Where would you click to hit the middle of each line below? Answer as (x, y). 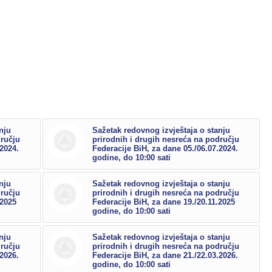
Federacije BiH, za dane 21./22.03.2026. (165, 256)
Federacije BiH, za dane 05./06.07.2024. (165, 149)
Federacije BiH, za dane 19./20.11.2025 (164, 202)
